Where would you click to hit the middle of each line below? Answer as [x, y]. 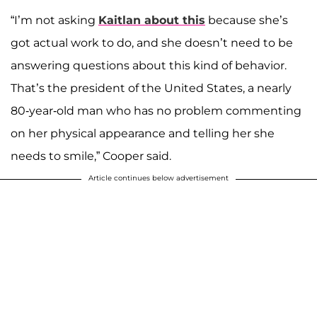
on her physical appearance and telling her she [143, 134]
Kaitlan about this [152, 21]
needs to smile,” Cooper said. [91, 156]
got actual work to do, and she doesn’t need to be [152, 43]
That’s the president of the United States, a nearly [151, 88]
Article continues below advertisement [158, 178]
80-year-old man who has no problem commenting [156, 111]
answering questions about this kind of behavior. [149, 66]
